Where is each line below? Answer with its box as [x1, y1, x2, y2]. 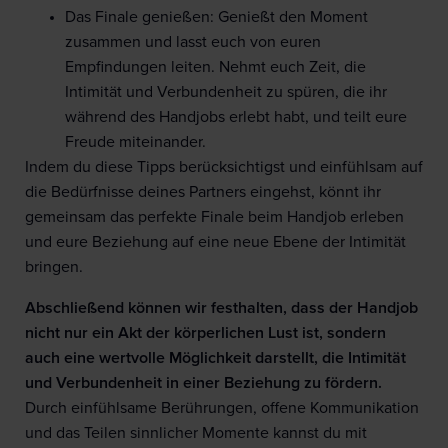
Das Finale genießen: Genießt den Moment [65, 9, 368, 26]
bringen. [25, 259, 83, 276]
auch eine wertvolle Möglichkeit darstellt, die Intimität [25, 350, 406, 367]
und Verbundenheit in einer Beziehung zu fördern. [25, 375, 382, 392]
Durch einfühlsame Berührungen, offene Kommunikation [25, 400, 419, 417]
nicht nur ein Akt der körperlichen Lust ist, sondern [25, 325, 386, 342]
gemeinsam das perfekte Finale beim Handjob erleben [25, 209, 404, 226]
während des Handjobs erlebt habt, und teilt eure [65, 109, 407, 126]
